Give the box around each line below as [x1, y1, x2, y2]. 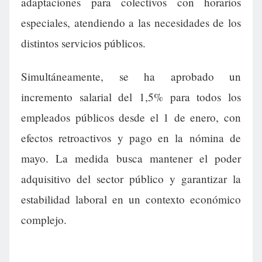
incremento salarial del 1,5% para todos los [21, 89, 241, 105]
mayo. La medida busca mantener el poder [21, 151, 241, 166]
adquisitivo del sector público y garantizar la [21, 171, 241, 187]
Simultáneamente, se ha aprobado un [21, 69, 241, 84]
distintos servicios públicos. [21, 36, 146, 51]
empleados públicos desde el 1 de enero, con [21, 110, 241, 125]
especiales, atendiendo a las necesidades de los [21, 15, 241, 30]
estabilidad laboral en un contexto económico [21, 192, 241, 207]
